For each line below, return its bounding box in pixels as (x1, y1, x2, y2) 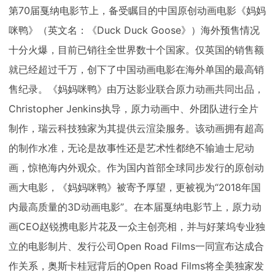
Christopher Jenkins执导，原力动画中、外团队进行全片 (9, 103, 258, 115)
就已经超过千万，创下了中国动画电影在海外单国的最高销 (9, 63, 264, 76)
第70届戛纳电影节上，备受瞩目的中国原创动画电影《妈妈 (9, 4, 266, 17)
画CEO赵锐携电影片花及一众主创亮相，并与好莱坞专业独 (9, 220, 265, 233)
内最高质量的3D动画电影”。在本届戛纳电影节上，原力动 (9, 201, 261, 213)
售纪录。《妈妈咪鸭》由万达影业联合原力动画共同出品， (9, 83, 264, 95)
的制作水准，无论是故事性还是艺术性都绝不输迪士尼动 (9, 142, 254, 154)
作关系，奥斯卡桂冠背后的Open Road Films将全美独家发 (9, 260, 264, 272)
